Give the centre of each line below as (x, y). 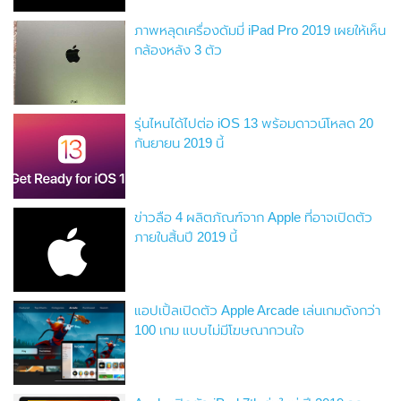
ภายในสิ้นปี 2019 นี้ (186, 236)
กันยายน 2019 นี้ (179, 143)
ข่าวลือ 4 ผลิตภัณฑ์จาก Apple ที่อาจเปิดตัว (254, 217)
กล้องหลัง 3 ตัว (179, 50)
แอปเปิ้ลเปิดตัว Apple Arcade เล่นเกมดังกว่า (258, 310)
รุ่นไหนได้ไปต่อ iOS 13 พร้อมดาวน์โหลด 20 (254, 124)
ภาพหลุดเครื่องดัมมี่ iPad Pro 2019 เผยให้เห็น (260, 30)
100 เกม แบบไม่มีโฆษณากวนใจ (220, 329)
